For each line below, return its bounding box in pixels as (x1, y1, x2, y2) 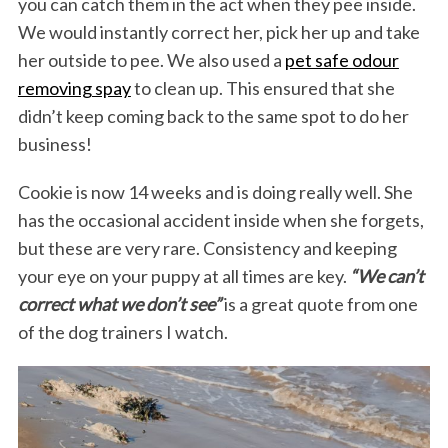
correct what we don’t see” (17, 293, 221, 316)
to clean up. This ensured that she (130, 77, 395, 100)
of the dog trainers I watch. (17, 321, 228, 344)
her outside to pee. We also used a (17, 49, 285, 72)
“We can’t (349, 265, 424, 288)
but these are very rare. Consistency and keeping (17, 237, 397, 260)
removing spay (17, 77, 131, 100)
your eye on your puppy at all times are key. (17, 265, 350, 288)
